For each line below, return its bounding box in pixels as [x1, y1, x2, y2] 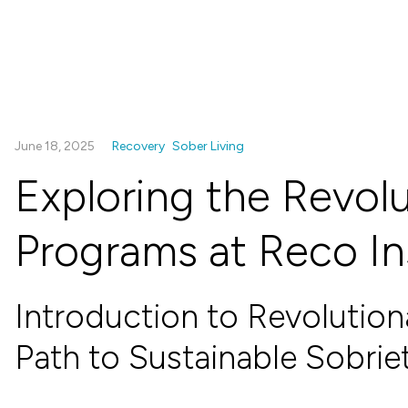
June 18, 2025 [15, 138, 97, 154]
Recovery [112, 138, 165, 154]
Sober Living [172, 138, 244, 154]
